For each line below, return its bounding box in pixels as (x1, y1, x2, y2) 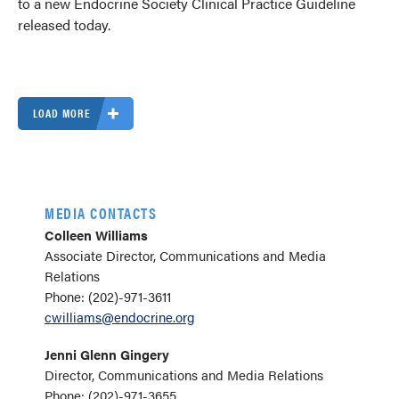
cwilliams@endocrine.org (45, 307, 195, 326)
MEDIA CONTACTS (45, 202, 157, 224)
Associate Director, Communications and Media (45, 246, 326, 265)
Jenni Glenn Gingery (45, 345, 169, 363)
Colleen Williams (45, 225, 148, 244)
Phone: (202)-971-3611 (45, 287, 171, 305)
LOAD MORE (32, 104, 91, 121)
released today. (18, 14, 110, 35)
